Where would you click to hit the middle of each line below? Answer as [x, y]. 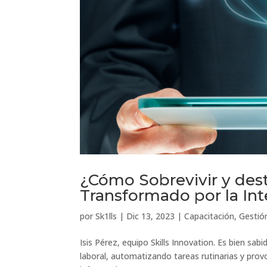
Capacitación [209, 216]
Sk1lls [106, 216]
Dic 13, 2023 [151, 216]
